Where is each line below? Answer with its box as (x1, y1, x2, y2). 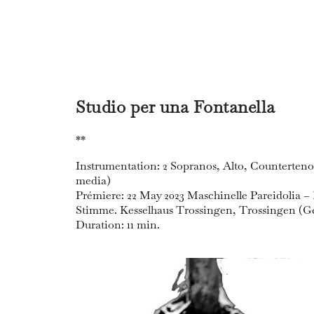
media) (76, 173, 111, 188)
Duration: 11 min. (76, 217, 160, 232)
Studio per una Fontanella (76, 96, 275, 118)
